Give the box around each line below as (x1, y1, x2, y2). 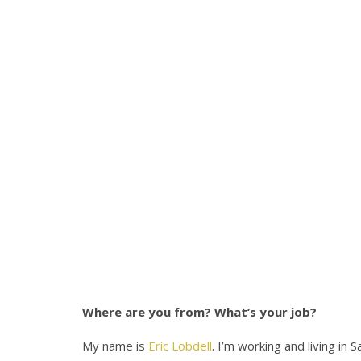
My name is (82, 338, 148, 355)
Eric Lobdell (148, 338, 212, 355)
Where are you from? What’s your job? (82, 304, 317, 321)
